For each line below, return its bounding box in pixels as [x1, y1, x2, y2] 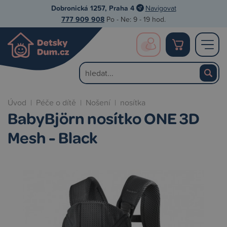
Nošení [86, 97, 110, 108]
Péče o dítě [36, 97, 76, 108]
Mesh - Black [8, 127, 97, 147]
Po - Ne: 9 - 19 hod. [104, 14, 166, 24]
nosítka [120, 97, 145, 108]
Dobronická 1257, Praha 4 [51, 3, 134, 13]
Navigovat [145, 3, 176, 13]
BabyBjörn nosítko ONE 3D [8, 107, 200, 128]
